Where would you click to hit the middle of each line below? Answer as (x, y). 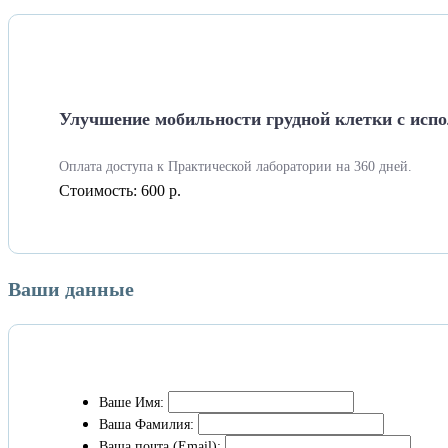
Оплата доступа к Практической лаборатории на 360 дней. (235, 166)
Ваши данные (71, 288)
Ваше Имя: (131, 402)
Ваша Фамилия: (146, 424)
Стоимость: (100, 190)
